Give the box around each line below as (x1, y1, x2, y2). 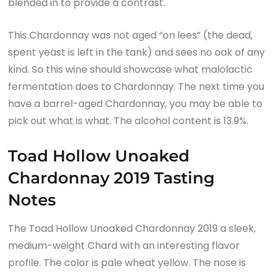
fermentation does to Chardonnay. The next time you (8, 79, 265, 94)
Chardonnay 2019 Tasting (8, 168, 215, 188)
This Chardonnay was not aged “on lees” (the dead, (8, 28, 253, 42)
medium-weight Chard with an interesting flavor (8, 238, 240, 253)
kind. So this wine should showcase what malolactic (8, 62, 253, 76)
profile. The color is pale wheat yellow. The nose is (8, 255, 246, 270)
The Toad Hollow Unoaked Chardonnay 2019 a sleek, (8, 221, 256, 235)
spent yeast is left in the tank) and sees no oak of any (8, 45, 265, 59)
